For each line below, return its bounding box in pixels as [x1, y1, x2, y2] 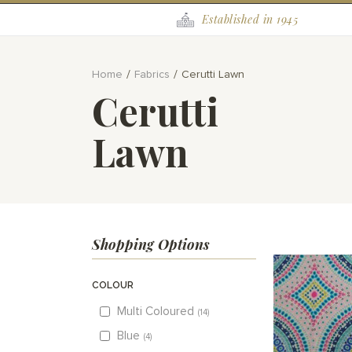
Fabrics [134, 69, 173, 81]
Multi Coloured [117, 306, 194, 318]
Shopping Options [92, 235, 210, 255]
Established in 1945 [201, 12, 299, 27]
